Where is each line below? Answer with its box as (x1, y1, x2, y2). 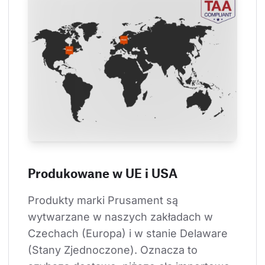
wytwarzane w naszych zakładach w (28, 210, 216, 223)
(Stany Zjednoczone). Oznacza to (28, 243, 201, 256)
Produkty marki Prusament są (28, 193, 181, 206)
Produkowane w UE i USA (28, 165, 177, 180)
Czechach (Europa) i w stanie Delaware (28, 227, 231, 240)
